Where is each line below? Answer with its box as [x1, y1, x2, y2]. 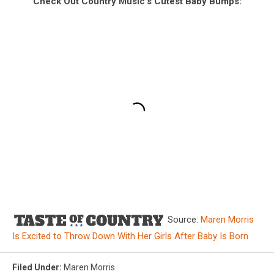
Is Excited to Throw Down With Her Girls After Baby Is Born [12, 230, 248, 242]
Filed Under [12, 262, 59, 272]
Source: [165, 213, 201, 225]
